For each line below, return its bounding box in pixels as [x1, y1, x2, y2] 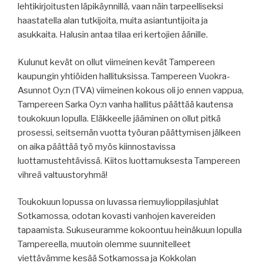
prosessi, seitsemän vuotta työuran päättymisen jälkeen [18, 127, 241, 138]
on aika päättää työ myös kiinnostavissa [18, 141, 176, 152]
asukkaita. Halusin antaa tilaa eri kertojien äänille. [18, 29, 208, 40]
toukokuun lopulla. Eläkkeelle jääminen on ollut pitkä [18, 113, 221, 124]
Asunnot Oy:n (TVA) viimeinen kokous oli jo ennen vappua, [18, 85, 244, 96]
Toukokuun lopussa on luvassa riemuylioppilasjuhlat [18, 197, 219, 207]
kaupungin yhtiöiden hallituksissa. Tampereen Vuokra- [18, 70, 230, 82]
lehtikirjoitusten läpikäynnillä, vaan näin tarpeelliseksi [18, 1, 223, 12]
